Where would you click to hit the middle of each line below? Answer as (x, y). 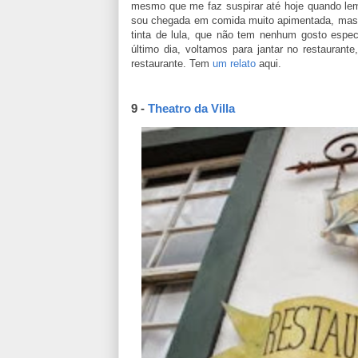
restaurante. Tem (172, 63)
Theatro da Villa (191, 108)
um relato (234, 63)
